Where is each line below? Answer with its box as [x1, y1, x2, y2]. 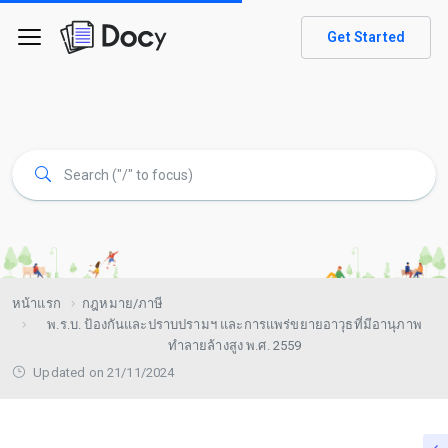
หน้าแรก [12, 296, 61, 311]
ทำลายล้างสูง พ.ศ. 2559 [167, 338, 302, 353]
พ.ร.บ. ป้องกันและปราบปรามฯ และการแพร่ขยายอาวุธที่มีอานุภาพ [47, 317, 422, 332]
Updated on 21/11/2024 [30, 365, 175, 380]
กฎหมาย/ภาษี [82, 296, 164, 311]
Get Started [327, 28, 405, 45]
